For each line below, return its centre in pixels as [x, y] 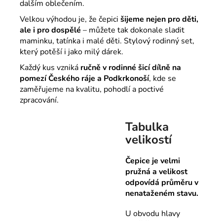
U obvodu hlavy [153, 214]
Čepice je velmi [153, 161]
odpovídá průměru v [162, 183]
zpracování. [39, 100]
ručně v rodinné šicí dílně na [131, 67]
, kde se [163, 78]
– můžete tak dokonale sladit [133, 30]
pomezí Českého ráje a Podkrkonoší [84, 78]
